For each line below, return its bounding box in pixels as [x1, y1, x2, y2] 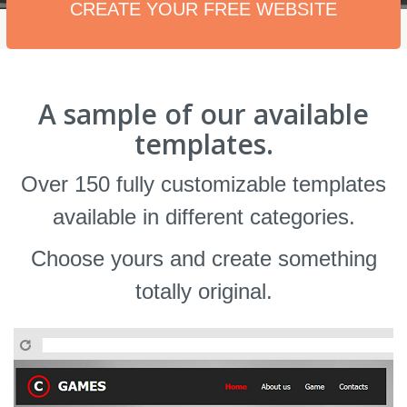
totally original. [134, 279, 273, 303]
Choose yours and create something [30, 246, 377, 271]
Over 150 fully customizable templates [21, 172, 386, 196]
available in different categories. [52, 204, 355, 229]
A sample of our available [38, 95, 369, 133]
